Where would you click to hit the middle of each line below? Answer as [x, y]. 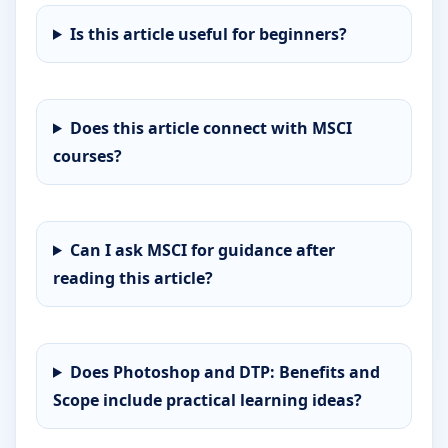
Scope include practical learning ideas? [207, 399]
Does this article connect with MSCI [210, 127]
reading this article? [133, 277]
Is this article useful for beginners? [208, 33]
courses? [87, 155]
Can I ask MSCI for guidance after [202, 249]
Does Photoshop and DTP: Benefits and [224, 371]
